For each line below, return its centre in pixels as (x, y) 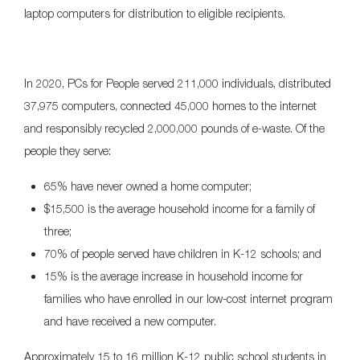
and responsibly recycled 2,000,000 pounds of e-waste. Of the (174, 129)
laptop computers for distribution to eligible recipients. (155, 13)
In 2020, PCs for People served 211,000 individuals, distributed (178, 84)
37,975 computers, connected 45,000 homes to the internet (170, 106)
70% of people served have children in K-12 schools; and (183, 254)
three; (58, 231)
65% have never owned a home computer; (148, 186)
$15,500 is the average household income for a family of (180, 209)
